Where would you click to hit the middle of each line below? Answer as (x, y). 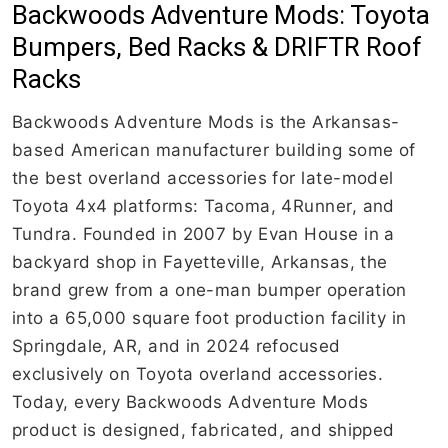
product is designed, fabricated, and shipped (203, 430)
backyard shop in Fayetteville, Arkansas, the (200, 262)
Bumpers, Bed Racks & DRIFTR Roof (217, 47)
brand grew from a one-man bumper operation (209, 290)
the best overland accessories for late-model (203, 178)
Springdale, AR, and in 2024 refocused (176, 346)
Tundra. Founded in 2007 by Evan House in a (203, 234)
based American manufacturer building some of (214, 150)
